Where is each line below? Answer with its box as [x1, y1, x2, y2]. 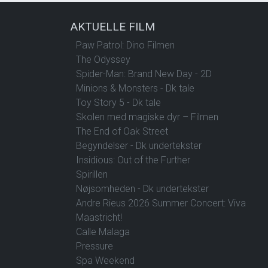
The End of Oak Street [76, 125, 168, 137]
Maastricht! [76, 211, 122, 223]
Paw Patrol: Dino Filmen [76, 39, 175, 51]
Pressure [76, 240, 113, 252]
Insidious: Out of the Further [76, 154, 190, 166]
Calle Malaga [76, 226, 130, 237]
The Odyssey [76, 53, 130, 65]
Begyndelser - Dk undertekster [76, 139, 202, 151]
